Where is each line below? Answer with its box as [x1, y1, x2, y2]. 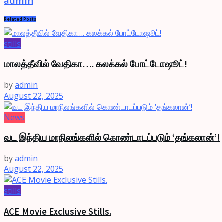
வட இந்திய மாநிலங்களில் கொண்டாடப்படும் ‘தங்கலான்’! [4, 132, 220, 144]
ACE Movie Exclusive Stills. [4, 205, 111, 217]
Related [4, 16, 22, 23]
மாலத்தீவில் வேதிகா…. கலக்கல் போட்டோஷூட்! [4, 58, 187, 70]
